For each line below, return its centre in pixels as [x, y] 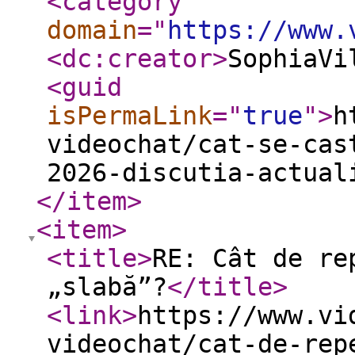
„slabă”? [107, 287]
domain [92, 30]
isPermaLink [130, 116]
